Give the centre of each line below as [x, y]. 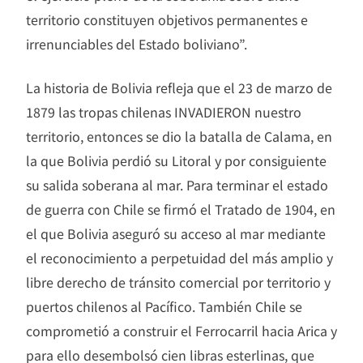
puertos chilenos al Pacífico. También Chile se [164, 307]
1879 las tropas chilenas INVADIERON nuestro [164, 112]
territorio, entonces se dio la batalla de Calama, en [179, 137]
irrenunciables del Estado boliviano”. [137, 44]
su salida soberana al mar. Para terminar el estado [177, 185]
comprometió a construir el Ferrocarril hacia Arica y [181, 331]
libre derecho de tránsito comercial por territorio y [178, 282]
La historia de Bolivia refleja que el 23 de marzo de [179, 88]
